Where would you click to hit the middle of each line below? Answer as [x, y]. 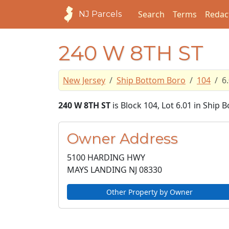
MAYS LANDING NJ [102, 170]
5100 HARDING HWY [106, 157]
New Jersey [84, 80]
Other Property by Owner [149, 192]
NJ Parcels [100, 14]
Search [151, 14]
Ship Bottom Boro [151, 80]
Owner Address [122, 139]
